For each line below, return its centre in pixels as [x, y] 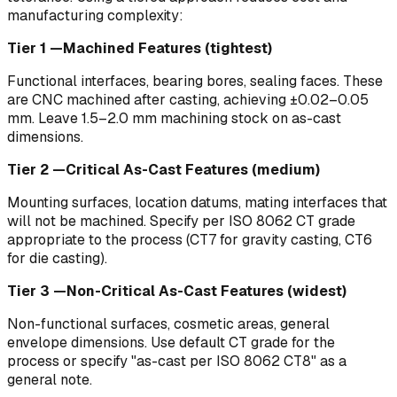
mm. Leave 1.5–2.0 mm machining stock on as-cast [174, 119]
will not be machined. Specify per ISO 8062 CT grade [181, 222]
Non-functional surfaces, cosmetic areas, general [168, 324]
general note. [50, 380]
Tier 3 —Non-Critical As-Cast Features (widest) [177, 292]
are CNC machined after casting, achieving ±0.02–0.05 [188, 100]
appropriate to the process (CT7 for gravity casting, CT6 [190, 240]
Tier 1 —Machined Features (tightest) [140, 49]
